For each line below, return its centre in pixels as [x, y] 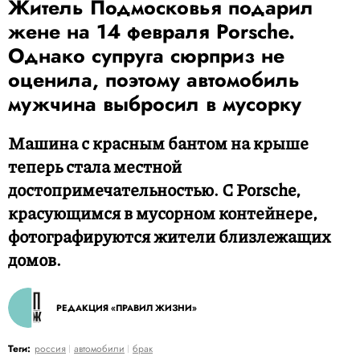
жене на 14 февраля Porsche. [151, 31]
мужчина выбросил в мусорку [155, 104]
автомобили [99, 349]
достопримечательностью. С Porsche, [154, 190]
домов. [35, 260]
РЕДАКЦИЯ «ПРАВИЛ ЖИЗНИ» [127, 308]
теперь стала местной [95, 166]
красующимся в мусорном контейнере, [163, 213]
